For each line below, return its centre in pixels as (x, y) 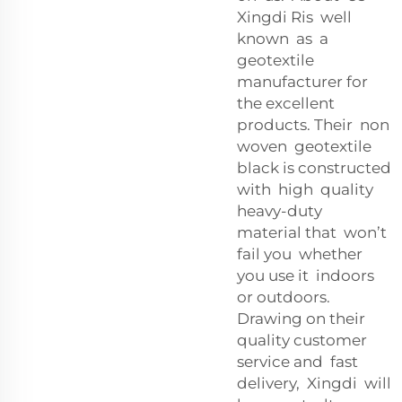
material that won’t (314, 232)
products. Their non (315, 124)
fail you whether (301, 253)
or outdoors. (285, 297)
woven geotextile (306, 146)
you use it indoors (306, 275)
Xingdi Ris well (294, 17)
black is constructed (314, 167)
